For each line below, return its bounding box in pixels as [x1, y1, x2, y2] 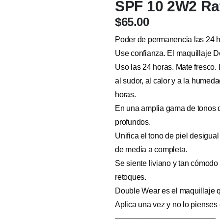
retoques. [115, 173, 146, 181]
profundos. [115, 118, 151, 126]
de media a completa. [115, 145, 188, 154]
